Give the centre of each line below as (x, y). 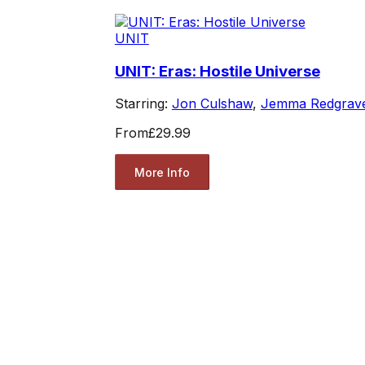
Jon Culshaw (212, 104)
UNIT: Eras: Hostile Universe (217, 71)
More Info (162, 172)
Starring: (143, 104)
